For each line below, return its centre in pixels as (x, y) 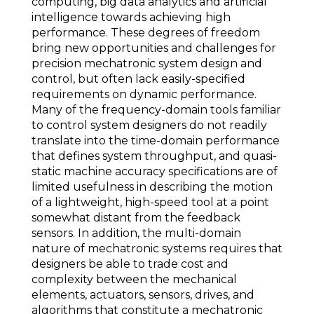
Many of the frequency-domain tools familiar (156, 110)
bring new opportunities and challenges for (154, 48)
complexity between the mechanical (134, 279)
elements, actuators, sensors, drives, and (143, 295)
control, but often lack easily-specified (138, 79)
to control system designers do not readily (149, 125)
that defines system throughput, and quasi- (154, 156)
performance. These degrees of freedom (146, 33)
